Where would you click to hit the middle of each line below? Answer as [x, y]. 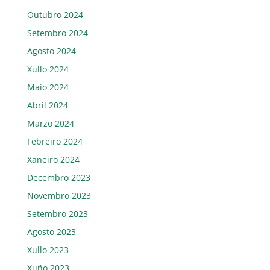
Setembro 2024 [57, 33]
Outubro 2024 [55, 14]
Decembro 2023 [58, 177]
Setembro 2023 [57, 213]
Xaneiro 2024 [53, 159]
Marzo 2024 [50, 123]
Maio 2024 [48, 87]
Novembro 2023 [59, 195]
